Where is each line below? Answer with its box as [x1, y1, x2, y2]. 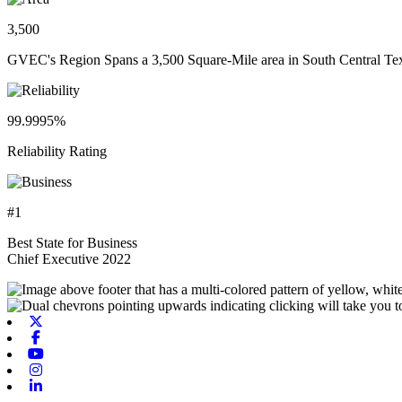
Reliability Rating [7, 143, 107, 159]
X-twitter [44, 312, 95, 328]
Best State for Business [7, 234, 137, 250]
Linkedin [44, 377, 95, 393]
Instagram [44, 361, 100, 377]
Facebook [44, 328, 100, 345]
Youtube [44, 345, 92, 361]
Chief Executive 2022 [7, 250, 131, 267]
